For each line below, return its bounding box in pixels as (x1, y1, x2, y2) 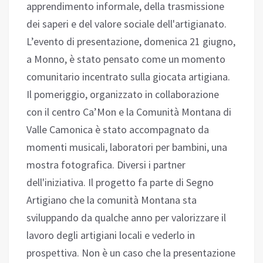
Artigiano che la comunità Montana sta (26, 193, 197, 207)
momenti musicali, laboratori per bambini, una (26, 140, 227, 154)
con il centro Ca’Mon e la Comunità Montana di (26, 105, 231, 119)
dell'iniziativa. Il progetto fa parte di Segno (26, 176, 214, 190)
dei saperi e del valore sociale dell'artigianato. (26, 17, 227, 31)
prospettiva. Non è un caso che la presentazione (26, 246, 235, 260)
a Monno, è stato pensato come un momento (26, 52, 225, 66)
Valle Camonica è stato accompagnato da (26, 123, 209, 137)
